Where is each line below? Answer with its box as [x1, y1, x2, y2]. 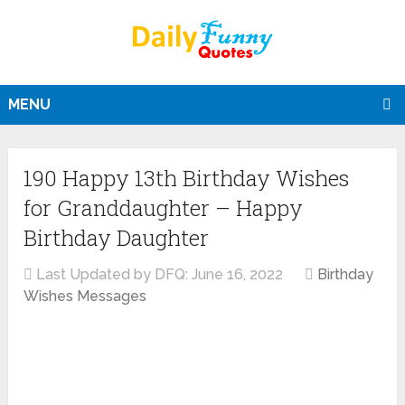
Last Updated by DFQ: [33, 266, 193, 284]
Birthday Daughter [24, 223, 210, 253]
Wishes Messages [24, 287, 147, 306]
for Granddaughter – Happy [24, 193, 304, 223]
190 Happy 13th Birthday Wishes [24, 164, 350, 193]
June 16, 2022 [192, 266, 284, 284]
